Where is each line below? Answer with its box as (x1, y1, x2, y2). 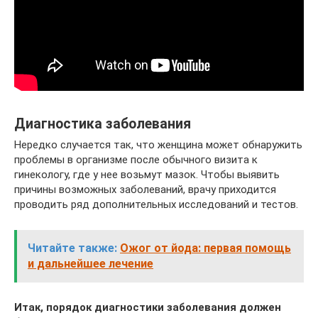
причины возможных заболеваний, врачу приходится (14, 183, 276, 197)
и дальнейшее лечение (28, 257, 153, 271)
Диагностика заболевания (14, 115, 191, 132)
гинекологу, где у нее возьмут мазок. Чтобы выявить (14, 168, 280, 182)
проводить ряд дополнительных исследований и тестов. (14, 198, 298, 212)
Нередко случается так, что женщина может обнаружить (14, 138, 302, 152)
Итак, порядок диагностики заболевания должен (14, 301, 281, 314)
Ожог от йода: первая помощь (120, 241, 291, 256)
